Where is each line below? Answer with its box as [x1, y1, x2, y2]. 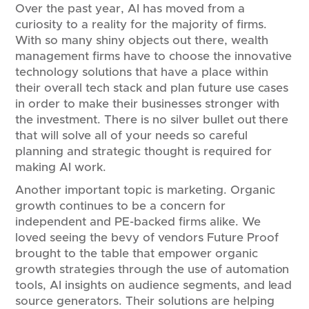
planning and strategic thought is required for [15, 145, 272, 157]
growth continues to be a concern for [15, 199, 226, 212]
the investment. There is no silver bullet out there [15, 113, 289, 126]
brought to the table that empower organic [15, 247, 258, 259]
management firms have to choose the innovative [15, 50, 292, 62]
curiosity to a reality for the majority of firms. [15, 18, 268, 30]
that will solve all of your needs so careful [15, 129, 248, 141]
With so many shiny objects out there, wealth [15, 34, 268, 46]
